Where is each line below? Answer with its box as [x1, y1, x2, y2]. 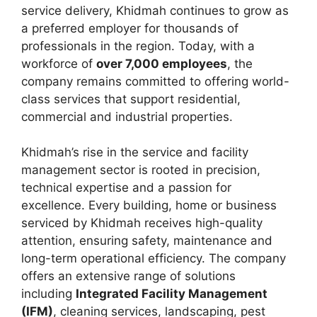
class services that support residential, [21, 91, 241, 106]
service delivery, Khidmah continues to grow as [21, 3, 289, 18]
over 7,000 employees [96, 56, 227, 71]
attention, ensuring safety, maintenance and [21, 234, 272, 248]
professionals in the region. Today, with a [21, 38, 255, 53]
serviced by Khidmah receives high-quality [21, 216, 263, 231]
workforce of [21, 56, 96, 71]
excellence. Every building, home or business [21, 198, 277, 213]
